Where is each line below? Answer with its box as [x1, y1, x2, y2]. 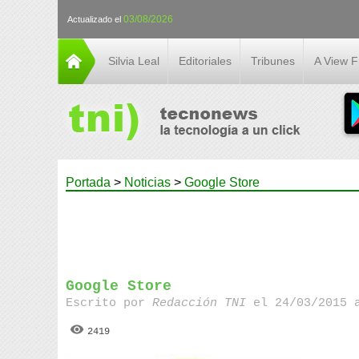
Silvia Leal [108, 54, 159, 67]
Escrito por [66, 296, 153, 310]
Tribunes [251, 54, 295, 67]
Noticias [124, 175, 171, 189]
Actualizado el [67, 14, 123, 24]
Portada [66, 175, 111, 189]
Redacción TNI [152, 296, 254, 310]
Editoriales [179, 54, 232, 67]
